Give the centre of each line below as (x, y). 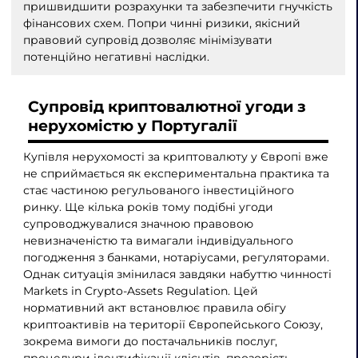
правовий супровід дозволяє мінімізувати (147, 40)
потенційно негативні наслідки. (116, 56)
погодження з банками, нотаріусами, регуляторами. (176, 257)
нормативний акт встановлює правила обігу (154, 307)
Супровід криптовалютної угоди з (167, 107)
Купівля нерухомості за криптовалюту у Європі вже (175, 156)
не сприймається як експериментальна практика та (176, 173)
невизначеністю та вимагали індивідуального (158, 240)
